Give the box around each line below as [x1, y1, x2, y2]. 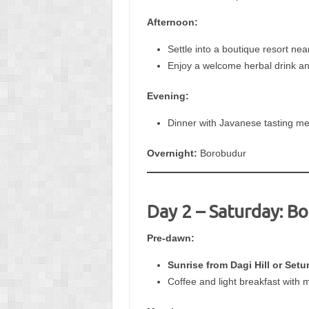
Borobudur [197, 147, 246, 159]
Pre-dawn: [146, 232, 195, 243]
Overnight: [146, 147, 197, 159]
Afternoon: [146, 16, 198, 28]
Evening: [146, 90, 189, 101]
